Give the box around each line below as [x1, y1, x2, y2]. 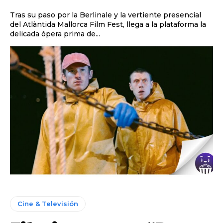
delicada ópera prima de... [10, 29, 100, 39]
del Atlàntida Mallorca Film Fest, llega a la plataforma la [10, 20, 206, 29]
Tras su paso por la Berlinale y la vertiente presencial [10, 10, 201, 20]
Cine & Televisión [17, 200, 78, 208]
